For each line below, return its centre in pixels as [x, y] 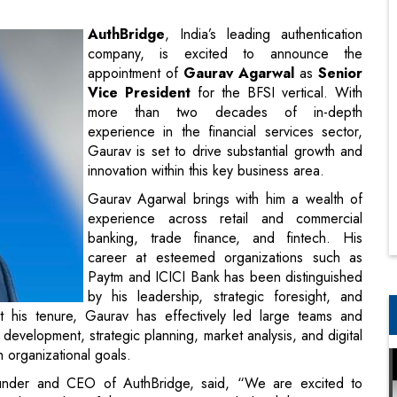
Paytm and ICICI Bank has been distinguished [225, 192]
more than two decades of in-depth [225, 27]
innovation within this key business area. [206, 86]
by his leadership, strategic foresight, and [225, 212]
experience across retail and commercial [225, 134]
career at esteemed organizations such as [225, 173]
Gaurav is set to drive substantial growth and [225, 66]
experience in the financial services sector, [225, 47]
